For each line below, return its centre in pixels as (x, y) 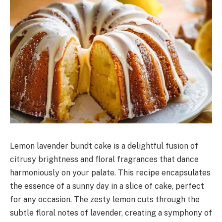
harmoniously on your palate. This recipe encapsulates (110, 172)
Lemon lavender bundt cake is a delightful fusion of (104, 146)
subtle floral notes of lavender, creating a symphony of (111, 213)
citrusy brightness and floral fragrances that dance (104, 159)
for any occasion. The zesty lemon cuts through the (105, 199)
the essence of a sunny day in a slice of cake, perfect (107, 186)
